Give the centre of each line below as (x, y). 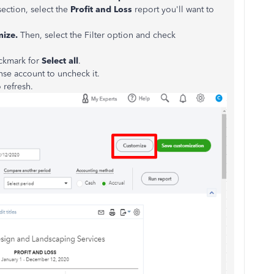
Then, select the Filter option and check (98, 35)
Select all (60, 61)
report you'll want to (174, 9)
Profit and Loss (102, 9)
